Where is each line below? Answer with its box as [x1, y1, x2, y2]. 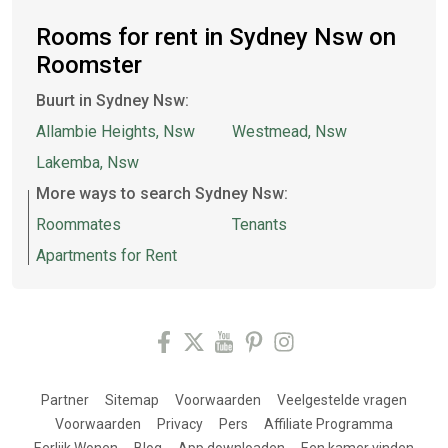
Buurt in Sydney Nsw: [36, 91, 189, 110]
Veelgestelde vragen [277, 392, 407, 408]
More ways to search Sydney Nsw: [36, 184, 288, 203]
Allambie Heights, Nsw [36, 122, 195, 141]
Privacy [157, 416, 203, 432]
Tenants [232, 215, 287, 234]
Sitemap [105, 392, 159, 408]
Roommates [36, 215, 121, 234]
